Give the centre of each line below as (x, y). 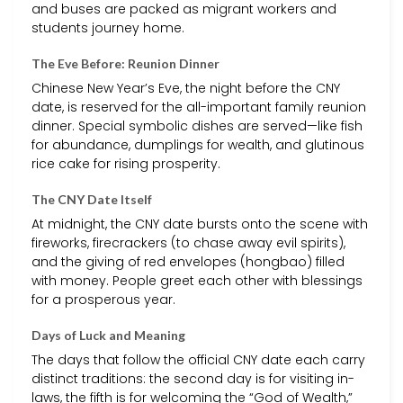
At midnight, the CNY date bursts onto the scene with (200, 224)
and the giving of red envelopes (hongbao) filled (188, 262)
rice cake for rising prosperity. (126, 163)
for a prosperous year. (103, 300)
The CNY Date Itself (92, 200)
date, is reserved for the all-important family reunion (199, 107)
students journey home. (108, 27)
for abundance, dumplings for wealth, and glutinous (198, 144)
